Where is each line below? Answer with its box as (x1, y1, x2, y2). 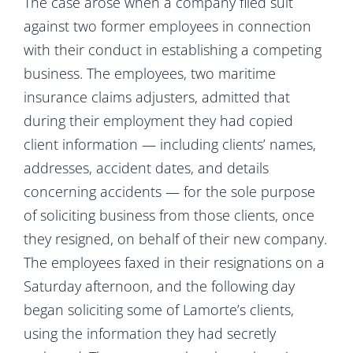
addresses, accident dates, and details (24, 158, 269, 177)
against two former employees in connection (24, 17, 311, 35)
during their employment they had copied (24, 111, 293, 130)
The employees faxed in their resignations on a (24, 253, 325, 272)
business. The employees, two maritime (24, 64, 276, 83)
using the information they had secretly (24, 324, 276, 343)
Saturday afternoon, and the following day (24, 277, 295, 295)
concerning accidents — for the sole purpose (24, 182, 315, 201)
